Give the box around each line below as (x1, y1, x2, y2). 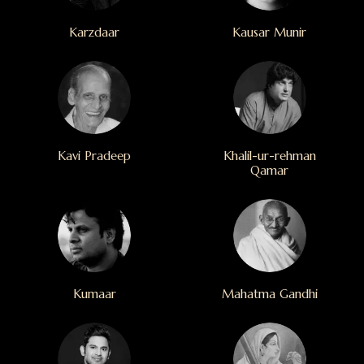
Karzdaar (69, 24, 120, 40)
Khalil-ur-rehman (223, 147, 316, 163)
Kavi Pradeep (58, 147, 132, 163)
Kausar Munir (232, 24, 307, 40)
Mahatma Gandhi (221, 285, 318, 301)
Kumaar (72, 285, 116, 301)
